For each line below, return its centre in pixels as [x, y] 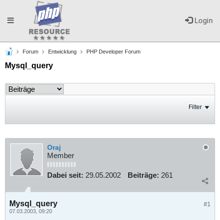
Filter [195, 107]
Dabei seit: [65, 175]
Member [61, 155]
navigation [24, 62]
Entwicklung [62, 52]
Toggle [18, 20]
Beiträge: [143, 175]
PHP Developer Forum [113, 52]
